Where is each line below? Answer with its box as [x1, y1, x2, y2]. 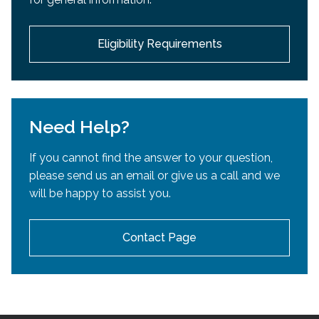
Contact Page [122, 231, 197, 245]
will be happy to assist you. [29, 187, 171, 201]
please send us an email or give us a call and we [29, 169, 280, 183]
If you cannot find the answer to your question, [29, 151, 273, 165]
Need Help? [29, 116, 130, 138]
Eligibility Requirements [97, 37, 222, 51]
